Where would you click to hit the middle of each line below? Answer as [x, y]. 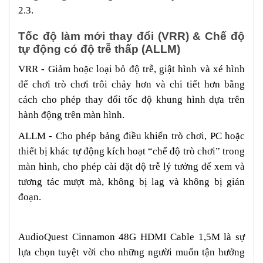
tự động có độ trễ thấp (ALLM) [99, 49]
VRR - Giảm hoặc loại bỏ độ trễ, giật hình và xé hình [131, 69]
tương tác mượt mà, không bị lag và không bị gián [131, 181]
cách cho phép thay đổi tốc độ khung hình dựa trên [131, 99]
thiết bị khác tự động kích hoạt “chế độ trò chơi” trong [131, 151]
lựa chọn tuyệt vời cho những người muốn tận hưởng [131, 252]
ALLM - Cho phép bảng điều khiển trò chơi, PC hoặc [131, 136]
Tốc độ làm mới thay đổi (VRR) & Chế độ [131, 36]
